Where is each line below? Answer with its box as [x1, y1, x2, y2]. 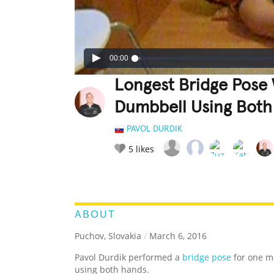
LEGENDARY [148, 171, 188, 180]
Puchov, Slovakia [75, 230, 141, 242]
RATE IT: [114, 172, 139, 180]
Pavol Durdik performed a [75, 251, 182, 264]
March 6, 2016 [147, 230, 207, 242]
